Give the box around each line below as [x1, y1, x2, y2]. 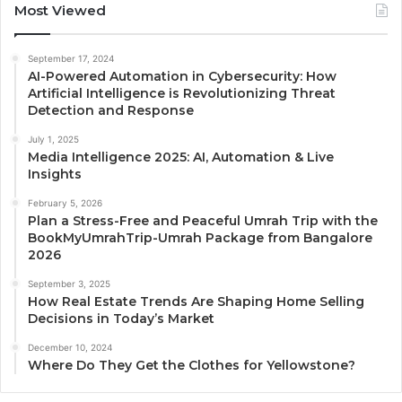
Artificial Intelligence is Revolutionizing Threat [28, 85, 336, 102]
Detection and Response [28, 102, 194, 119]
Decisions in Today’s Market [28, 310, 214, 328]
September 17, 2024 [28, 53, 114, 65]
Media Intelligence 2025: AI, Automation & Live [28, 149, 334, 166]
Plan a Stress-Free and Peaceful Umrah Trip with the [28, 213, 378, 230]
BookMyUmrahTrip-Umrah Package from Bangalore [28, 230, 372, 247]
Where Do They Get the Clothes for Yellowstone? [28, 357, 355, 374]
